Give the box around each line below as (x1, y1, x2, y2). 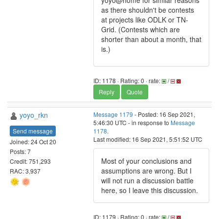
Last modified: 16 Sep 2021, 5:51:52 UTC (93, 135, 202, 143)
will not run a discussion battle (101, 175, 194, 185)
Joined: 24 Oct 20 (10, 137, 56, 146)
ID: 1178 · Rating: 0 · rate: (93, 76, 162, 85)
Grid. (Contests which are (101, 24, 180, 34)
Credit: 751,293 (10, 156, 51, 165)
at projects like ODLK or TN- (101, 15, 188, 24)
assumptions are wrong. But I (101, 166, 192, 175)
